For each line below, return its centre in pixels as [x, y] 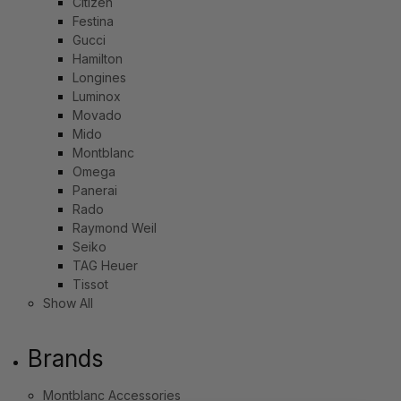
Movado [98, 115]
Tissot [91, 284]
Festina [94, 21]
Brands [66, 358]
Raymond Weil [115, 227]
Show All [68, 303]
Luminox [97, 96]
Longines [100, 77]
